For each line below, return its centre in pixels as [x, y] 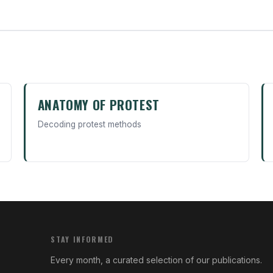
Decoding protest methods [89, 125]
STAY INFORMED [83, 239]
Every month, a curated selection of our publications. [157, 260]
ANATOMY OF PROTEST [98, 105]
